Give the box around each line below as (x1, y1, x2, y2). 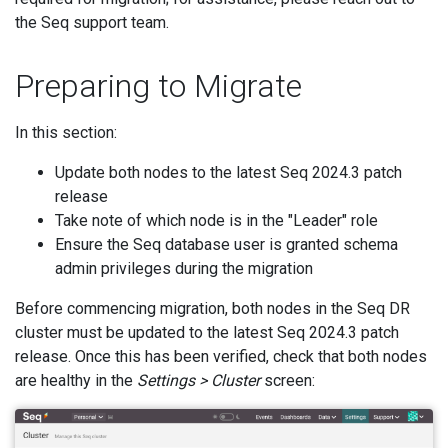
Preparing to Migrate (15, 67, 302, 105)
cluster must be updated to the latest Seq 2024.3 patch (15, 323, 399, 342)
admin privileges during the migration (55, 259, 313, 278)
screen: (260, 371, 315, 390)
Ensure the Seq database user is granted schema (55, 235, 398, 254)
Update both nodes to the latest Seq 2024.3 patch (55, 163, 402, 182)
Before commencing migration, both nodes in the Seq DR (15, 299, 410, 318)
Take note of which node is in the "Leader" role (55, 211, 378, 230)
